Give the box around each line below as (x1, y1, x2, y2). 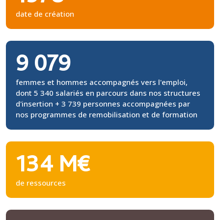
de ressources (16, 177, 66, 188)
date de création (16, 8, 74, 19)
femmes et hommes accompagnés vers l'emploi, (16, 77, 188, 87)
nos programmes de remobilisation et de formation (16, 109, 197, 119)
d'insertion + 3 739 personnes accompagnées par (16, 98, 190, 109)
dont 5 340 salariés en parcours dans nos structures (16, 87, 200, 98)
